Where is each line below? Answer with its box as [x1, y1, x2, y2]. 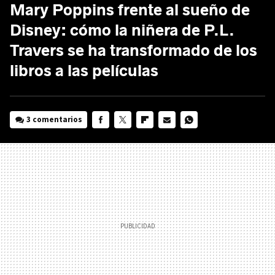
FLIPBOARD [136, 131, 175, 142]
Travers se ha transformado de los [10, 41, 257, 60]
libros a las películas [10, 61, 158, 80]
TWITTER [114, 131, 145, 142]
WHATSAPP [180, 131, 217, 142]
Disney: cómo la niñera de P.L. [10, 20, 234, 40]
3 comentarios [26, 114, 83, 125]
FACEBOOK [92, 131, 130, 142]
